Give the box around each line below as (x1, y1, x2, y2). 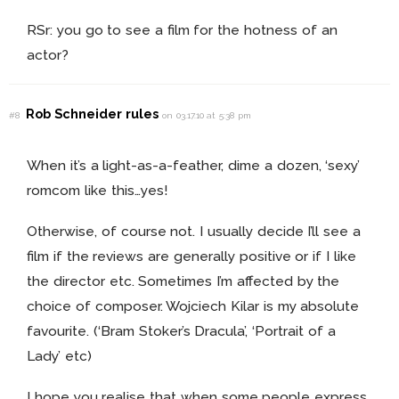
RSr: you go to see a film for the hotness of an (27, 21, 338, 39)
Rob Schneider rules (26, 105, 162, 121)
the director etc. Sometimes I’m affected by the (27, 272, 340, 289)
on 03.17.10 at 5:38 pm (161, 110, 251, 120)
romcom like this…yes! (27, 181, 167, 199)
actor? (27, 46, 69, 64)
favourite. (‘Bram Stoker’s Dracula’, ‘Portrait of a (27, 322, 336, 339)
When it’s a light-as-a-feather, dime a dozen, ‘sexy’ (27, 156, 361, 174)
